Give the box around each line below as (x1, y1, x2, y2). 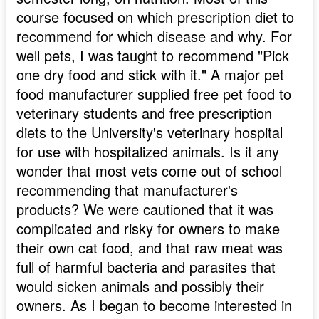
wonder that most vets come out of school (16, 160, 282, 182)
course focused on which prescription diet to (16, 6, 294, 28)
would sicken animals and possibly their (16, 276, 264, 297)
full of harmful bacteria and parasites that (16, 256, 276, 278)
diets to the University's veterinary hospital (16, 122, 283, 143)
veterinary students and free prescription (16, 103, 272, 124)
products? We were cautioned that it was (16, 199, 273, 220)
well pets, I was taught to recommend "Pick (16, 45, 289, 66)
